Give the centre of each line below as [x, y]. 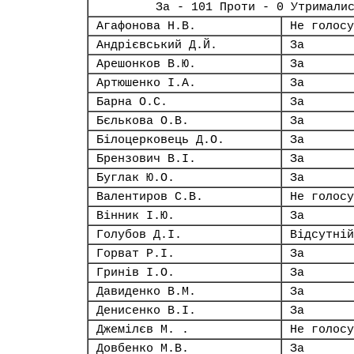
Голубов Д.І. [139, 235]
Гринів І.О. [136, 273]
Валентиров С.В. [150, 197]
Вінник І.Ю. [136, 216]
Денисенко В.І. [146, 311]
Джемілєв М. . [143, 330]
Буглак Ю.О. [136, 178]
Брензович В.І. [146, 159]
